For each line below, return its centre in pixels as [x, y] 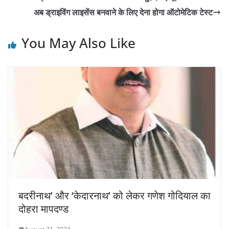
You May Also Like [78, 43]
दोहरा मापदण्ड [43, 209]
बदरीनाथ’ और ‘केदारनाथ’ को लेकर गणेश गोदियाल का [114, 196]
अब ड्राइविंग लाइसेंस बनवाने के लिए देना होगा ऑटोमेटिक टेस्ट [123, 13]
